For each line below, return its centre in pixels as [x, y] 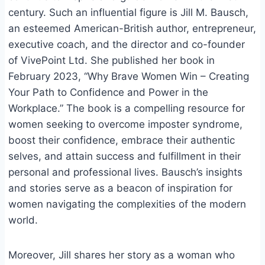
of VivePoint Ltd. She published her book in [112, 61]
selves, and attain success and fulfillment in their [125, 156]
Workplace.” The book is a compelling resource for [127, 109]
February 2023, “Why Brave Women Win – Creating [129, 77]
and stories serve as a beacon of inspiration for [120, 188]
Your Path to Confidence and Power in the [108, 93]
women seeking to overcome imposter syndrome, [125, 125]
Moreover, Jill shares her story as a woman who [122, 255]
